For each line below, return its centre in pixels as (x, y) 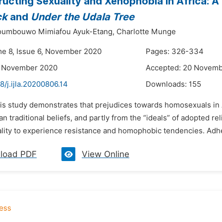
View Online (106, 154)
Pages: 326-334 (175, 52)
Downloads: (167, 84)
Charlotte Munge (146, 32)
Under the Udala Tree (83, 17)
